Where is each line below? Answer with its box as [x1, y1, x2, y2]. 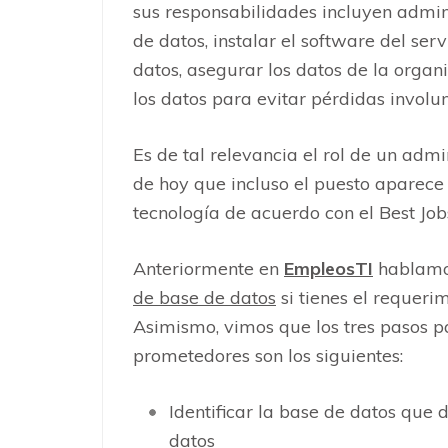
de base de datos [133, 285, 276, 309]
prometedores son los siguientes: [133, 343, 408, 367]
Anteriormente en [133, 256, 284, 280]
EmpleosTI [284, 256, 373, 280]
